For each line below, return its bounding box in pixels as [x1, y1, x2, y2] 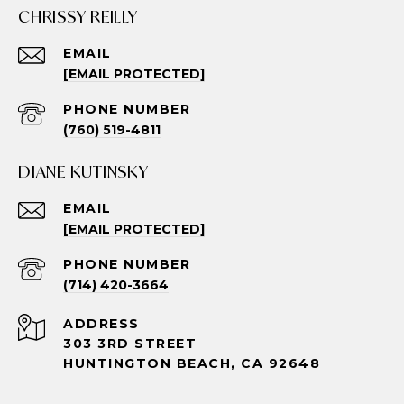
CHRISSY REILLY [18, 5, 138, 27]
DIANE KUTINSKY [18, 160, 149, 182]
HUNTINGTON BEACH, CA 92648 [63, 354, 320, 372]
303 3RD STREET [63, 335, 197, 352]
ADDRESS [63, 315, 140, 332]
